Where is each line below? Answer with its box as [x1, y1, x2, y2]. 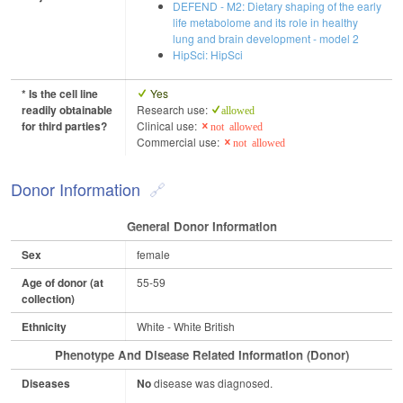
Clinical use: [137, 118, 200, 134]
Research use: [137, 102, 210, 118]
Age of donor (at [22, 274, 103, 291]
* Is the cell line [22, 85, 98, 103]
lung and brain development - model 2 [173, 31, 359, 47]
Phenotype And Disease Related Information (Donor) [54, 346, 349, 364]
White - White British [137, 318, 235, 335]
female [137, 246, 170, 263]
